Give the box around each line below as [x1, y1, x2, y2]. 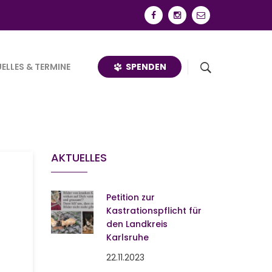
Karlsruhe [106, 231, 149, 243]
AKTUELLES [50, 150, 107, 165]
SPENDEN [122, 60, 166, 73]
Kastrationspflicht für [106, 205, 202, 217]
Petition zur [106, 191, 155, 203]
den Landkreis [106, 218, 168, 230]
